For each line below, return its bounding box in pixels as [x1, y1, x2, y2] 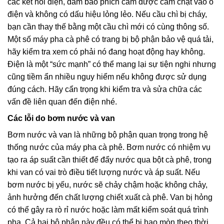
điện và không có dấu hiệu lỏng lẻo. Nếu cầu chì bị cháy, [7, 9, 207, 18]
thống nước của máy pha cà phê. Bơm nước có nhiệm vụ [7, 142, 210, 151]
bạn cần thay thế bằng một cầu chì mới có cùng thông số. [7, 22, 209, 31]
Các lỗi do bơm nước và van [7, 113, 115, 122]
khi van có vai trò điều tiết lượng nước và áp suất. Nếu [7, 167, 200, 176]
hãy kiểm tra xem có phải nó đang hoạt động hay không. [7, 47, 205, 56]
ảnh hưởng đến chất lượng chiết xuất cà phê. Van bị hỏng [7, 192, 212, 201]
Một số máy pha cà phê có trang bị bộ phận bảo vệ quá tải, [7, 34, 213, 43]
